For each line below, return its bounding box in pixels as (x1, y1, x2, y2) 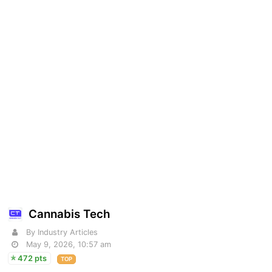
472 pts (18, 254, 47, 263)
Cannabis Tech (29, 207, 110, 222)
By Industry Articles (26, 228, 98, 237)
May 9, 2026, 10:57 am (26, 240, 112, 250)
